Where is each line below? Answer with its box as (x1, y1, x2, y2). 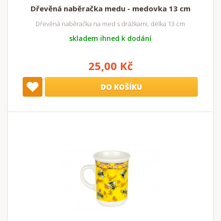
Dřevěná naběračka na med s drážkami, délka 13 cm (36, 19, 185, 28)
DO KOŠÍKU (101, 81, 142, 92)
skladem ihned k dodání (69, 33, 151, 43)
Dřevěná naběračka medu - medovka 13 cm (30, 3, 190, 13)
